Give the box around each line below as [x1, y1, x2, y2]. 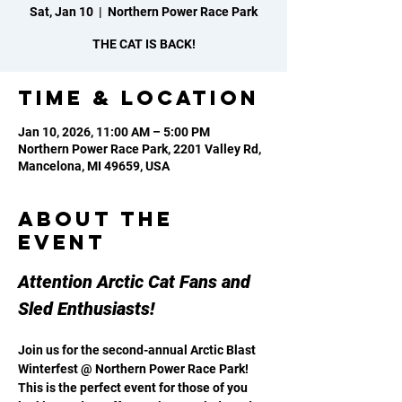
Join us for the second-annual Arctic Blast [18, 343, 258, 357]
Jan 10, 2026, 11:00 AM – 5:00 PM [18, 125, 210, 139]
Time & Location [18, 85, 259, 110]
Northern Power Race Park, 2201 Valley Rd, [18, 142, 261, 156]
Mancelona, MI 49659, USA [18, 159, 170, 173]
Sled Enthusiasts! [18, 298, 154, 319]
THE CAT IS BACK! [92, 37, 196, 51]
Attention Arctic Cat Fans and [18, 271, 255, 293]
